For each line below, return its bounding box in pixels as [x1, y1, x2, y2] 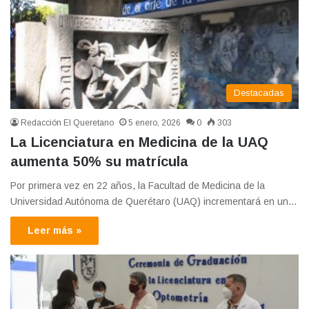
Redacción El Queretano [21, 117, 114, 128]
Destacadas [234, 87, 284, 98]
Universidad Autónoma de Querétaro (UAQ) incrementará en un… [10, 195, 297, 207]
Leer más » [28, 224, 81, 236]
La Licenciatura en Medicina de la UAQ [10, 134, 268, 150]
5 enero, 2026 [128, 117, 181, 128]
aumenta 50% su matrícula [10, 153, 188, 169]
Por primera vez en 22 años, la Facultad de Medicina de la [10, 179, 265, 191]
